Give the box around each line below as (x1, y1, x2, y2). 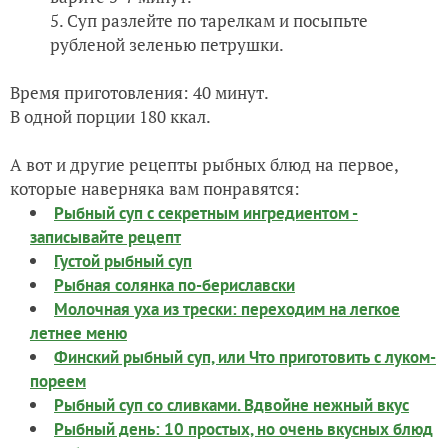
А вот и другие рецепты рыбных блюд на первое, (10, 152, 398, 176)
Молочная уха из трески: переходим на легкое (54, 297, 400, 320)
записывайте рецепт (30, 225, 181, 248)
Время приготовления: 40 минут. (10, 80, 269, 104)
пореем (30, 369, 86, 392)
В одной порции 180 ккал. (10, 104, 211, 128)
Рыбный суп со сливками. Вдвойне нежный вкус (54, 393, 409, 416)
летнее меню (30, 321, 127, 344)
